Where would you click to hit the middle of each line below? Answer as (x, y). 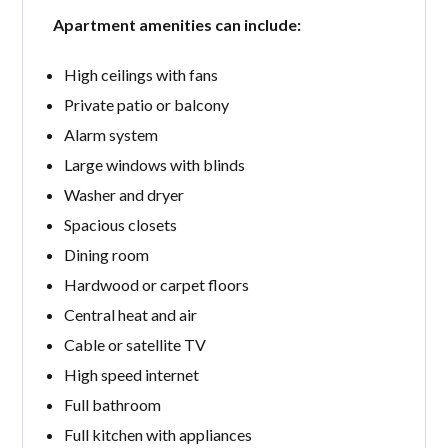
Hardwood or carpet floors (156, 284)
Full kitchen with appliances (157, 434)
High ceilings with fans (140, 74)
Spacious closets (120, 224)
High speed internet (131, 374)
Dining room (106, 254)
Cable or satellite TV (134, 344)
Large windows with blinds (154, 164)
